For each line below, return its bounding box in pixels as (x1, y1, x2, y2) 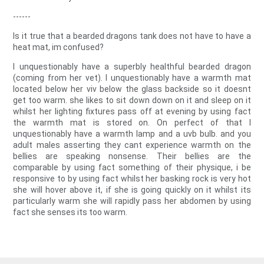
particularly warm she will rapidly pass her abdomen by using (13, 196, 251, 206)
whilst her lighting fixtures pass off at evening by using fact (13, 107, 251, 117)
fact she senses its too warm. (13, 207, 128, 217)
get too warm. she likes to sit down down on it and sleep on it (13, 95, 251, 105)
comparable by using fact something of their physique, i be (13, 163, 251, 173)
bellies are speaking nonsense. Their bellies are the (13, 151, 251, 161)
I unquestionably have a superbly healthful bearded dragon (13, 62, 251, 72)
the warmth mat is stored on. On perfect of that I (13, 118, 251, 128)
